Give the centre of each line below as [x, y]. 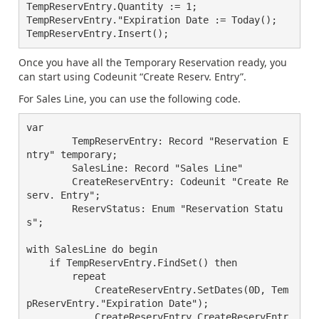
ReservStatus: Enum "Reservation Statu [49, 209]
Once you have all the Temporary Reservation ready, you [153, 62]
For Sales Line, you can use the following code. [130, 98]
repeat [49, 276]
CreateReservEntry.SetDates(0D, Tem [49, 290]
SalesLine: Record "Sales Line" [49, 168]
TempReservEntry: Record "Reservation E [49, 141]
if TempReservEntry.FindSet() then [38, 263]
